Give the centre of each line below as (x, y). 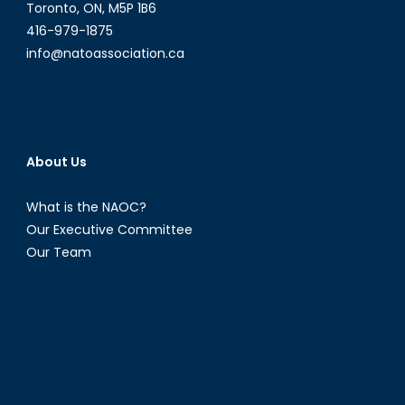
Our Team (58, 252)
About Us (56, 161)
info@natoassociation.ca (105, 53)
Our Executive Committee (109, 229)
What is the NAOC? (86, 207)
